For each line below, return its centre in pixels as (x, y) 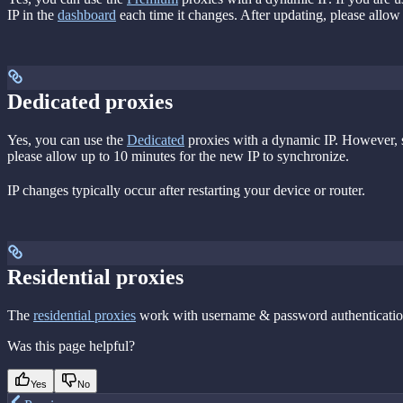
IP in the (32, 14)
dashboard (87, 14)
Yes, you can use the (67, 139)
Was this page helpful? (71, 345)
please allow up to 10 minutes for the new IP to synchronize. (178, 156)
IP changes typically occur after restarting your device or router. (186, 190)
